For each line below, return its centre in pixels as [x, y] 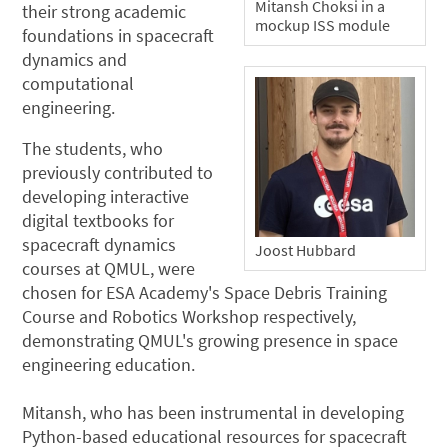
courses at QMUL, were [109, 269]
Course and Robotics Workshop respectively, [189, 317]
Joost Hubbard [305, 249]
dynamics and [75, 59]
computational [78, 83]
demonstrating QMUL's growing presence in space [210, 341]
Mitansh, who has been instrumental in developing [213, 413]
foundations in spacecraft [118, 35]
